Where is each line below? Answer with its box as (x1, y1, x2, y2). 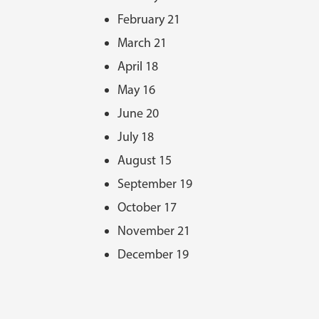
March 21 (117, 34, 167, 51)
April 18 (117, 58, 158, 74)
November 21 (117, 222, 190, 239)
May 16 (117, 81, 155, 98)
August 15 (117, 152, 172, 168)
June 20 (117, 105, 159, 121)
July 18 (117, 128, 154, 145)
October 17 (117, 199, 177, 215)
